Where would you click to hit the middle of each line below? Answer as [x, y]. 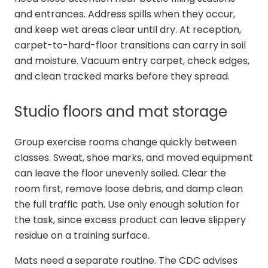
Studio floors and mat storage [121, 111]
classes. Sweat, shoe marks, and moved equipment [134, 157]
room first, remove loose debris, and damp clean [129, 188]
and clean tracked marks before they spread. [122, 76]
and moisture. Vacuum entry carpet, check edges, [132, 60]
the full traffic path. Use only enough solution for [127, 204]
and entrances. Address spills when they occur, [125, 14]
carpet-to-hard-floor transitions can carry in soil [130, 45]
